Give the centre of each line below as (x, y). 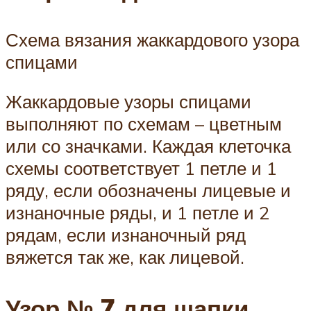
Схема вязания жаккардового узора (152, 39)
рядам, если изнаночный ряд (126, 235)
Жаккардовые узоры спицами (128, 102)
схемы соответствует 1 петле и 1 (141, 168)
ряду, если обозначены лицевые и (148, 191)
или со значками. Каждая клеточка (148, 146)
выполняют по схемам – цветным (144, 124)
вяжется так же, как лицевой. (125, 257)
